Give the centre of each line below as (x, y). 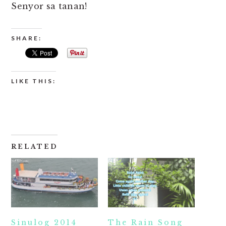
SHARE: (27, 38)
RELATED (35, 147)
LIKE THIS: (34, 81)
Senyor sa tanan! (49, 6)
